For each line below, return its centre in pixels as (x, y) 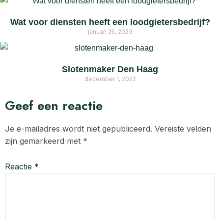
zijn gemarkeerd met (44, 141)
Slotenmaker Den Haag (110, 69)
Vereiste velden (183, 128)
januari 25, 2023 (110, 31)
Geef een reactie (54, 105)
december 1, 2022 (110, 79)
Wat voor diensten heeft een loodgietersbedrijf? (110, 22)
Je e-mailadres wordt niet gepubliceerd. (79, 128)
